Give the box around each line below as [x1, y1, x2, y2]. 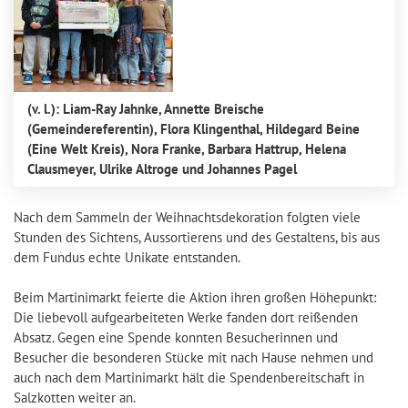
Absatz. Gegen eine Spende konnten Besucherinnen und [14, 328, 338, 346]
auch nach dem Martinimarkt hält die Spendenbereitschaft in [14, 368, 364, 386]
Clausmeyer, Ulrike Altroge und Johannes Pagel [27, 160, 297, 178]
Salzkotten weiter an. [14, 388, 136, 406]
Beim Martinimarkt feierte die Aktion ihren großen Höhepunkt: [14, 288, 376, 306]
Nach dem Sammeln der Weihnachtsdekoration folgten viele [14, 208, 361, 226]
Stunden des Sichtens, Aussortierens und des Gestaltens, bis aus [14, 228, 380, 246]
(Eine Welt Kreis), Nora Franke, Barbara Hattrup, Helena [27, 140, 346, 158]
